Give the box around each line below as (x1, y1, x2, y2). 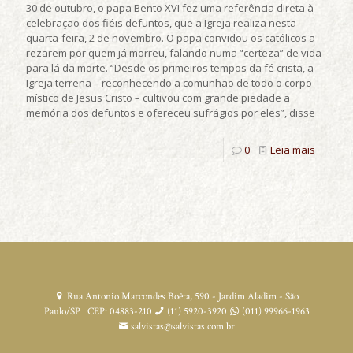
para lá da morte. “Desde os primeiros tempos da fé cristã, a (26, 61, 314, 75)
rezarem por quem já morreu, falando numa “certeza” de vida (26, 46, 321, 60)
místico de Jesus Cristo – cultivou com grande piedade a (26, 91, 290, 105)
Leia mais (270, 143, 315, 157)
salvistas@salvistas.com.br (128, 320, 235, 333)
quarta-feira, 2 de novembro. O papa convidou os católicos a (26, 31, 315, 45)
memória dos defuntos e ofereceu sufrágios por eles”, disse (26, 106, 315, 120)
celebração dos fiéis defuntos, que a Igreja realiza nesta (26, 16, 296, 30)
